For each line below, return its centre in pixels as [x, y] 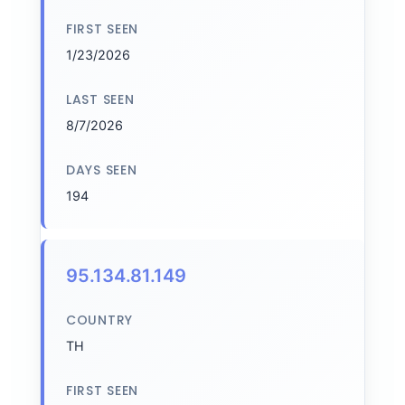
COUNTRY [99, 320]
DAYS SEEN [102, 170]
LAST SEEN [100, 99]
